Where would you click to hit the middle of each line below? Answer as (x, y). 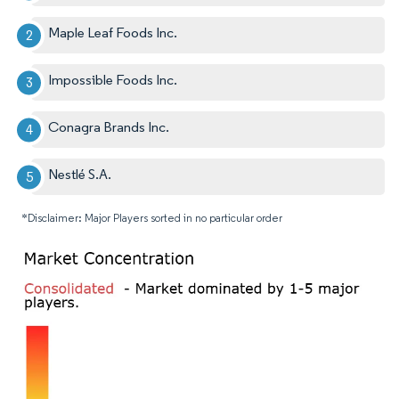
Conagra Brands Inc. (109, 127)
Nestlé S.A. (80, 175)
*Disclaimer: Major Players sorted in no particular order (152, 218)
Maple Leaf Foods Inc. (113, 33)
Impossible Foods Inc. (113, 80)
